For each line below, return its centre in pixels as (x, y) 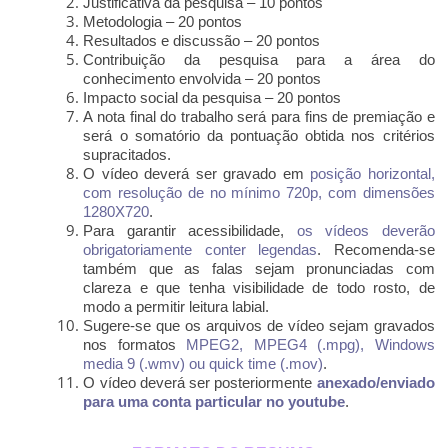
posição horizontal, (372, 173)
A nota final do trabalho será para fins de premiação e (259, 116)
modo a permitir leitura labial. (176, 306)
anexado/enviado (373, 382)
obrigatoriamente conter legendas (200, 249)
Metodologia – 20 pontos (163, 21)
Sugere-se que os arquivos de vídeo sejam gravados (259, 325)
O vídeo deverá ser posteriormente (198, 382)
